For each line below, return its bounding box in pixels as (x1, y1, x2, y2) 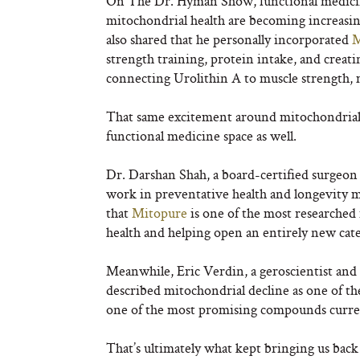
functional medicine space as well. (106, 126, 297, 145)
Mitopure (132, 203, 187, 222)
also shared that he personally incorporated (106, 30, 352, 48)
